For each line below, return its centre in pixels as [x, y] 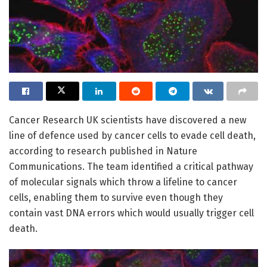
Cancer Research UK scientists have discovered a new [128, 120]
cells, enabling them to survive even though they [116, 197]
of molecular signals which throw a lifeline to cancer [123, 182]
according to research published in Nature [103, 151]
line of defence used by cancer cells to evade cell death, [132, 135]
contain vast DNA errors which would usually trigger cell [131, 213]
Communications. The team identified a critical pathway [131, 166]
